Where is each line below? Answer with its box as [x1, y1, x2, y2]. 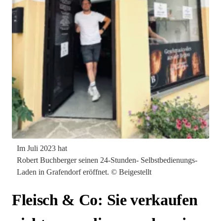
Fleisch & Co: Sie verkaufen [12, 190, 198, 209]
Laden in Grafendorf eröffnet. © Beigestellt [17, 167, 151, 176]
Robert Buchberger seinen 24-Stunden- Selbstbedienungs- [17, 155, 197, 164]
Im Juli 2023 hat [17, 144, 67, 152]
